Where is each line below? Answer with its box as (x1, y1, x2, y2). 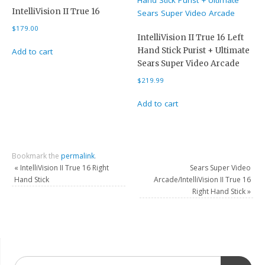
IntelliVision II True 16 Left (137, 33, 244, 43)
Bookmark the (12, 150, 62, 161)
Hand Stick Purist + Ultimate (137, 46, 250, 56)
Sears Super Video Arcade (137, 59, 240, 69)
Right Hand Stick (192, 186, 247, 196)
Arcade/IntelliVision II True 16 (153, 174, 251, 185)
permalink (61, 150, 95, 161)
